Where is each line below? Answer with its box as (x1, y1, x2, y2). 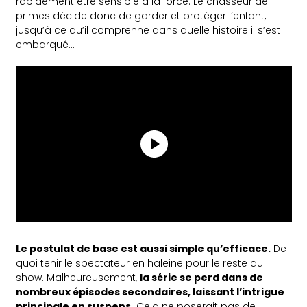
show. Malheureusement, (16, 270, 140, 284)
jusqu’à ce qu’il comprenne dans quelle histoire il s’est (16, 23, 281, 37)
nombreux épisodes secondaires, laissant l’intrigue (16, 284, 285, 299)
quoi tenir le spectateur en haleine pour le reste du (16, 256, 264, 270)
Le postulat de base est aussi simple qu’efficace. (16, 241, 271, 256)
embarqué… (16, 37, 75, 51)
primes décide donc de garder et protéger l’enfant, (16, 8, 267, 23)
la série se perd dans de (140, 270, 264, 284)
